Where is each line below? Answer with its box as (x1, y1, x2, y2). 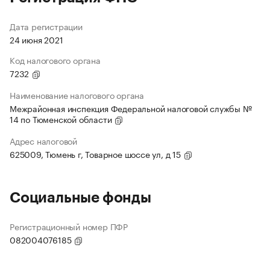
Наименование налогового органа (10, 88, 144, 102)
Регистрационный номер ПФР (10, 219, 128, 233)
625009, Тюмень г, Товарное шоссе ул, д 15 (10, 147, 183, 161)
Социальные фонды (10, 190, 151, 206)
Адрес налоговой (10, 134, 77, 148)
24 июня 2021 (10, 33, 63, 46)
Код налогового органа (10, 53, 101, 67)
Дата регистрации (10, 19, 83, 33)
